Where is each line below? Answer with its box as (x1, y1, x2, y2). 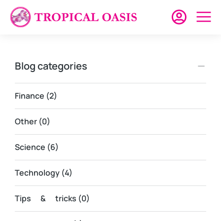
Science (15, 142, 45, 152)
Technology (15, 167, 60, 178)
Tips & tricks (15, 193, 76, 204)
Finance (15, 90, 44, 101)
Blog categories (15, 59, 87, 73)
